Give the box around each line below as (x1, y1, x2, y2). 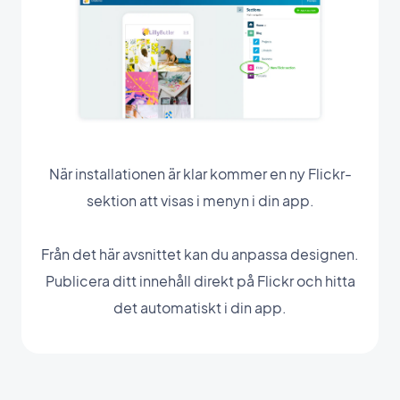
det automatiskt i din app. (113, 297, 287, 317)
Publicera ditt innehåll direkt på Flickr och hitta (45, 271, 355, 290)
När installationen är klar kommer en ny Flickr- (48, 163, 352, 183)
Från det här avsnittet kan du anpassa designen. (41, 244, 359, 263)
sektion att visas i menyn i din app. (86, 190, 314, 210)
